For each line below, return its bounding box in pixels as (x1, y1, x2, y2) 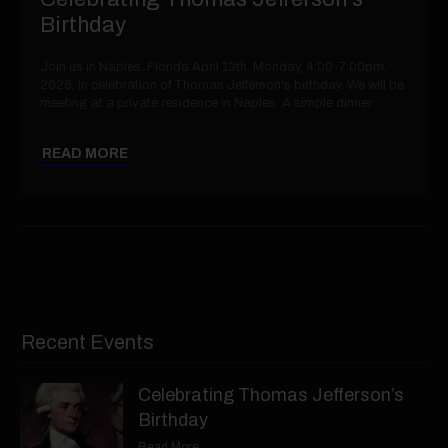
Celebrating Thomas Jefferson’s (138, 384, 405, 405)
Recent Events (21, 330, 154, 353)
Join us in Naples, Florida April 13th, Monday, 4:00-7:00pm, (40, 59, 387, 74)
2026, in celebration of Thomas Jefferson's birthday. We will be (40, 77, 404, 92)
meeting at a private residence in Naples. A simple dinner (40, 95, 372, 110)
